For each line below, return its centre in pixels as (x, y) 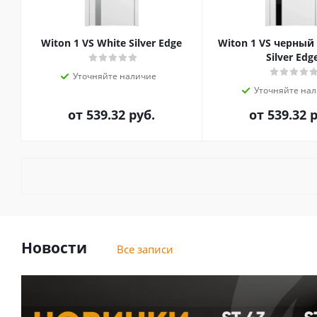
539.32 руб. (121, 115)
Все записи (145, 249)
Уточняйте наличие (114, 76)
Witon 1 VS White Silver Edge (112, 43)
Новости (54, 248)
